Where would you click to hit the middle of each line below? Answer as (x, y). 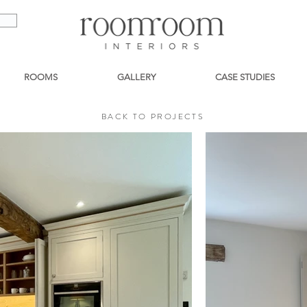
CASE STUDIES (245, 77)
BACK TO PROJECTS (153, 117)
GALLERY (136, 77)
